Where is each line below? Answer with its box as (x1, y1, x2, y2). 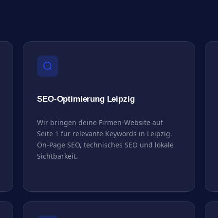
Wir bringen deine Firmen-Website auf (37, 117, 163, 127)
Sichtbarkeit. (37, 151, 78, 161)
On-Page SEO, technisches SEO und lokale (37, 140, 174, 149)
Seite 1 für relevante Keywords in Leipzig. (37, 128, 173, 138)
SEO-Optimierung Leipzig (37, 94, 135, 104)
